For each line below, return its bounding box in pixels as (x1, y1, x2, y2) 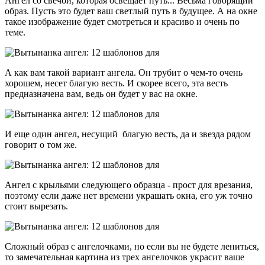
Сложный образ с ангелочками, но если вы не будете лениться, (5, 241, 259, 252)
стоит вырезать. (5, 201, 68, 212)
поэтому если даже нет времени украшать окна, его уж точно (5, 190, 253, 201)
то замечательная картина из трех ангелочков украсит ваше (5, 252, 244, 263)
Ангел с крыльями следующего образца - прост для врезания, (5, 180, 253, 190)
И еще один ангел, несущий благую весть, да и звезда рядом (5, 129, 251, 140)
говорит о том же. (5, 140, 77, 150)
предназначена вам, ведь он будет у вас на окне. (5, 89, 198, 99)
